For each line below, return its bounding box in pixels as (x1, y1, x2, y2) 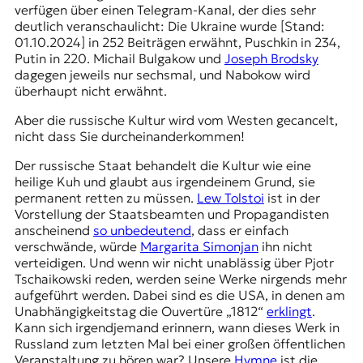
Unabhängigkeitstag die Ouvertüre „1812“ (14, 302, 267, 319)
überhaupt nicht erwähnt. (14, 82, 173, 99)
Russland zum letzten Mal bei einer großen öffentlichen (14, 335, 345, 352)
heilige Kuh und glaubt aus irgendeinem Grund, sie (14, 173, 315, 190)
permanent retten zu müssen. (14, 189, 197, 206)
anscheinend (14, 221, 93, 238)
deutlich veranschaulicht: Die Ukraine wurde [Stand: (14, 17, 325, 34)
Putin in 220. (14, 49, 93, 66)
